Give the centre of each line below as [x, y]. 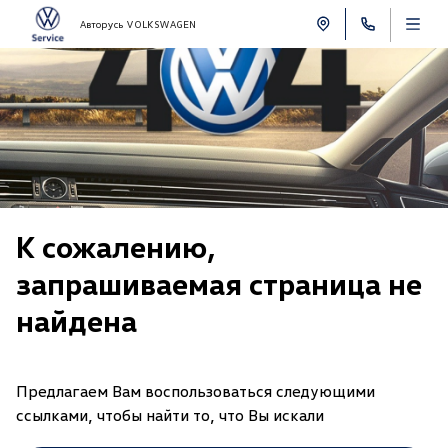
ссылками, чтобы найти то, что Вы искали [170, 415]
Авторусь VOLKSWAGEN [138, 23]
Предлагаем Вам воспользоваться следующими [195, 391]
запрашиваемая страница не [219, 283]
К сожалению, [116, 246]
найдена [76, 320]
